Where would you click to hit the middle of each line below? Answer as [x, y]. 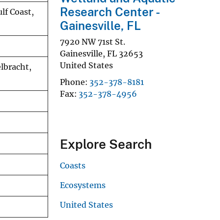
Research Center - [109, 12]
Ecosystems [83, 185]
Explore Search [106, 144]
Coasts [73, 165]
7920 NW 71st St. [93, 41]
